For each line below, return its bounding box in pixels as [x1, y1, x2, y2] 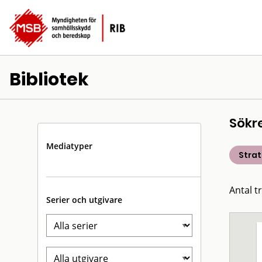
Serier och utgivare [46, 194, 122, 205]
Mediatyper [46, 140, 92, 151]
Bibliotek [9, 67, 89, 92]
